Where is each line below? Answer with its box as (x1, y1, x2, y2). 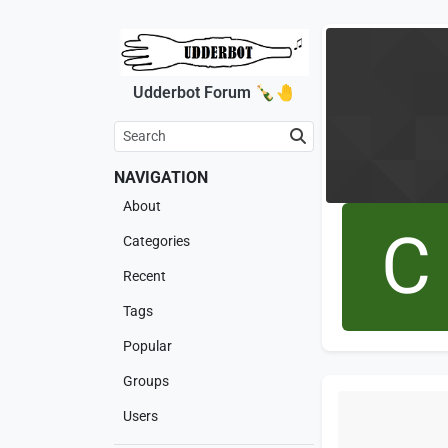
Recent (123, 268, 166, 285)
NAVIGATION (114, 168, 208, 188)
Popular (123, 338, 172, 355)
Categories (123, 233, 190, 250)
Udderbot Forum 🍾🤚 (133, 83, 295, 103)
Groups (123, 373, 169, 390)
